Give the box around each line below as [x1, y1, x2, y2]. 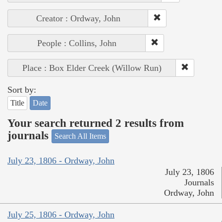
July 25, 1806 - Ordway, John [7, 209, 114, 220]
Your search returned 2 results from [7, 116, 184, 129]
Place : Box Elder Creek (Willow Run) [22, 63, 162, 73]
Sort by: [7, 85, 36, 95]
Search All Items [55, 132, 106, 141]
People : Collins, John [37, 38, 116, 49]
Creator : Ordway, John [36, 13, 120, 24]
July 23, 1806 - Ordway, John [7, 155, 114, 166]
